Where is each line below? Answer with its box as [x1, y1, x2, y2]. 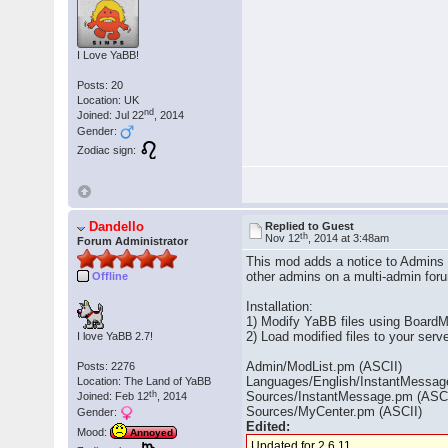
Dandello [89, 219, 145, 235]
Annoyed [130, 427, 174, 439]
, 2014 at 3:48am [308, 232, 390, 245]
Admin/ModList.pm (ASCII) [246, 359, 403, 375]
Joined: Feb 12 [77, 390, 150, 403]
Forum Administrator [77, 235, 189, 248]
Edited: [246, 419, 291, 435]
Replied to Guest [265, 220, 355, 233]
